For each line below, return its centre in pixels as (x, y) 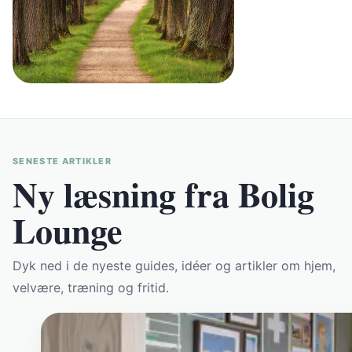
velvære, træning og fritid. (91, 288)
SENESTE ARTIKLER (62, 161)
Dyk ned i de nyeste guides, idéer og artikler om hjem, (174, 266)
